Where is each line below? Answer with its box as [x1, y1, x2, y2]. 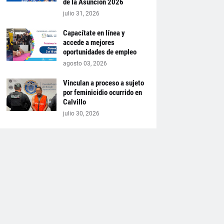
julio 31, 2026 [62, 10, 99, 17]
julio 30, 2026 [62, 110, 99, 117]
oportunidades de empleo [62, 47, 136, 56]
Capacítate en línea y [62, 28, 125, 37]
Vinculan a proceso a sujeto [62, 78, 144, 87]
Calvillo [62, 97, 86, 106]
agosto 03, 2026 [62, 60, 107, 67]
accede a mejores [62, 38, 114, 47]
